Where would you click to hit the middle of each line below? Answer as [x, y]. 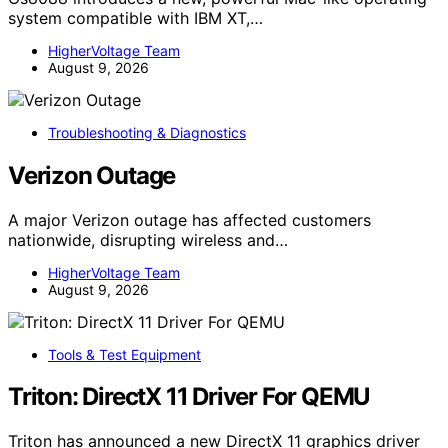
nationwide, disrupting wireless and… [148, 239]
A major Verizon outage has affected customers [189, 219]
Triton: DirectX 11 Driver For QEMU [189, 397]
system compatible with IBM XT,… [135, 17]
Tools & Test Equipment [124, 354]
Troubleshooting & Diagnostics [147, 132]
